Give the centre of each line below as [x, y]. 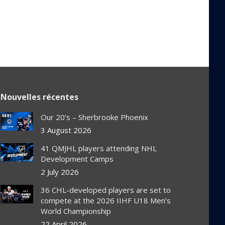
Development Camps [77, 159]
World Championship [76, 211]
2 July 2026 [60, 172]
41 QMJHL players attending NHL [98, 148]
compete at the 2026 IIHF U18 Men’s [105, 201]
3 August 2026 [66, 130]
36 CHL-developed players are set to [105, 190]
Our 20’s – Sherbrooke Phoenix [94, 117]
